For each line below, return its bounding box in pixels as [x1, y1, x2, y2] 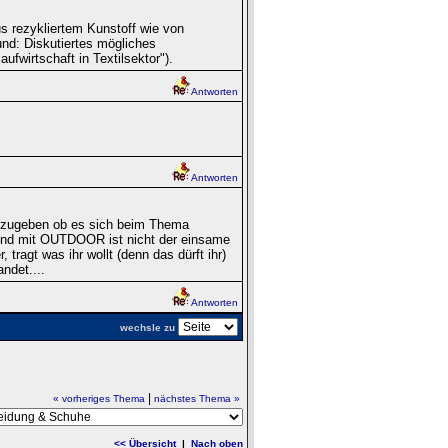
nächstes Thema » [153, 392, 240, 404]
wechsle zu [119, 321, 175, 333]
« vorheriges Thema [52, 392, 145, 404]
